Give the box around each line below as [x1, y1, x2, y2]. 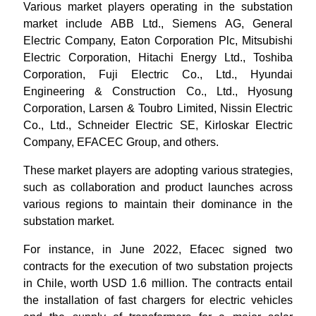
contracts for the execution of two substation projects [23, 260, 293, 272]
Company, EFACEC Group [23, 136, 157, 148]
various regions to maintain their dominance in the [23, 198, 293, 210]
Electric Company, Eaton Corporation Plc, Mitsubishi [23, 35, 293, 47]
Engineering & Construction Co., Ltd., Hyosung [23, 85, 293, 97]
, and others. [157, 136, 221, 148]
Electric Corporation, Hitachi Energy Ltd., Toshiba [23, 51, 293, 63]
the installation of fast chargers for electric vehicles [23, 294, 293, 306]
